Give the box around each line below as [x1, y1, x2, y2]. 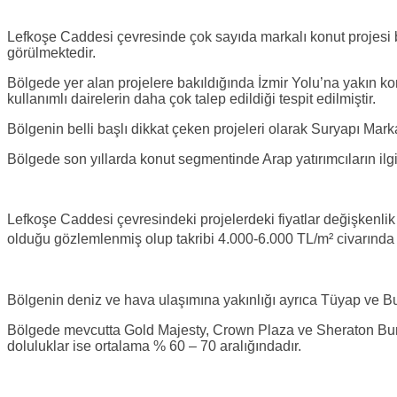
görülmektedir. [7, 45, 96, 61]
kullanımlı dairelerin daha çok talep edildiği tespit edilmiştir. [7, 91, 376, 107]
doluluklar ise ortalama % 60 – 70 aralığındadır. [7, 338, 305, 354]
